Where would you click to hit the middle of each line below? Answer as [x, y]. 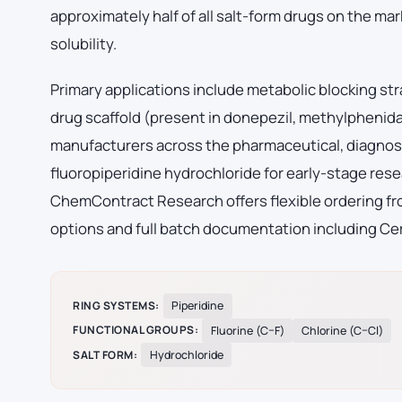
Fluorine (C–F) [247, 330]
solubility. [83, 44]
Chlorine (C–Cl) [342, 330]
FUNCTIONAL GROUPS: [135, 330]
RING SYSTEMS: [116, 305]
